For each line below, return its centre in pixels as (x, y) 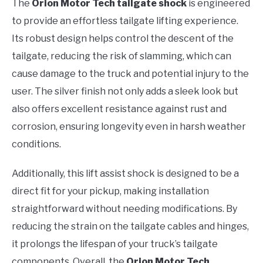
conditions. (36, 144)
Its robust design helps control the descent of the (123, 39)
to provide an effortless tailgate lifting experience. (125, 21)
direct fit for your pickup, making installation (110, 191)
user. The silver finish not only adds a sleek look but (125, 92)
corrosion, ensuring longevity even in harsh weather (129, 127)
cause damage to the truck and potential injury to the (130, 74)
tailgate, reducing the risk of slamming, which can (122, 56)
